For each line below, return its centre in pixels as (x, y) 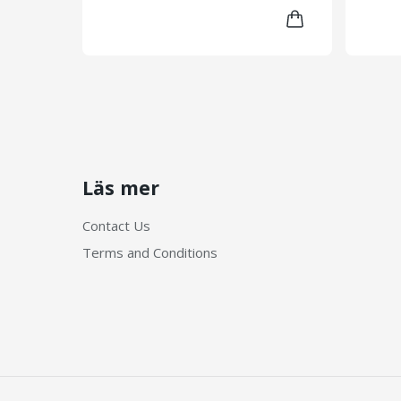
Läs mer (121, 188)
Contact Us (116, 226)
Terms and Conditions (150, 252)
